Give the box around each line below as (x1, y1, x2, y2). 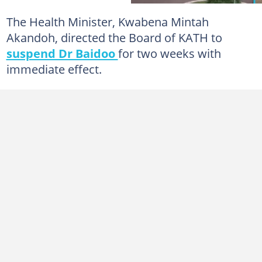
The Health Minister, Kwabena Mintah (6, 13, 209, 30)
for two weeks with (118, 44, 221, 61)
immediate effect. (6, 60, 102, 77)
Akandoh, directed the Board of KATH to (6, 29, 222, 46)
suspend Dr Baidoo (6, 44, 118, 61)
